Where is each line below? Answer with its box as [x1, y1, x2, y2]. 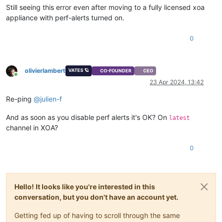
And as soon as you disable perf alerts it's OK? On [6, 113, 169, 122]
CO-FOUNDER [100, 68, 132, 74]
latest [169, 114, 190, 122]
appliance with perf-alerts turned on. [6, 13, 124, 22]
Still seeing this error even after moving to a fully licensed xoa [6, 2, 205, 11]
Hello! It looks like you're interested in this [14, 182, 155, 191]
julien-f [40, 95, 62, 104]
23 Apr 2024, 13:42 [150, 78, 204, 86]
